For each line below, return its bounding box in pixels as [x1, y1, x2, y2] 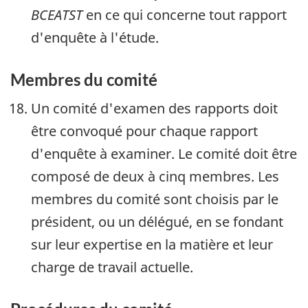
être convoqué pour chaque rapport [31, 121, 258, 140]
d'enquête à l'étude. [31, 28, 159, 47]
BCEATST [31, 5, 82, 25]
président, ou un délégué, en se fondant [31, 212, 283, 231]
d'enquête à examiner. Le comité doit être [31, 144, 297, 163]
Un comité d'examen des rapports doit [31, 98, 278, 118]
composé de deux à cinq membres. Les [31, 166, 279, 186]
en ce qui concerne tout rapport [82, 5, 287, 25]
